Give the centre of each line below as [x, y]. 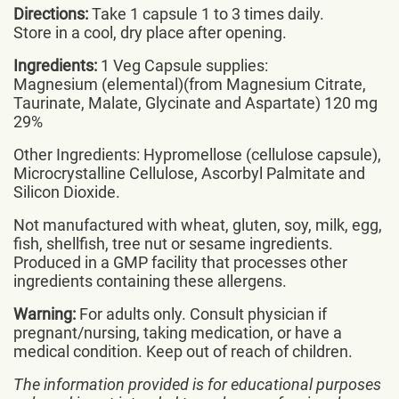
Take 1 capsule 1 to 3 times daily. [206, 14]
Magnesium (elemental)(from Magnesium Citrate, [190, 84]
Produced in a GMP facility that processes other [180, 262]
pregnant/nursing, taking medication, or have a [178, 333]
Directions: [51, 14]
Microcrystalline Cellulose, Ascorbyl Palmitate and [189, 173]
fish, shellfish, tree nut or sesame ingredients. [173, 244]
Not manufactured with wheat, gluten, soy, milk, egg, [198, 225]
